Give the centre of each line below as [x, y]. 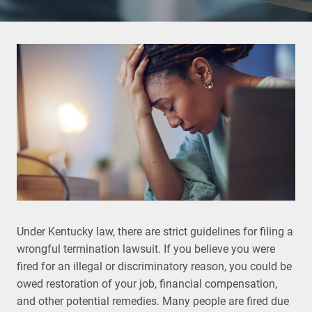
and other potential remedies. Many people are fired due [153, 301]
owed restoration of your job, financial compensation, [147, 284]
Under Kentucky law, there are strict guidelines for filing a [155, 232]
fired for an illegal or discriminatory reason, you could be [154, 266]
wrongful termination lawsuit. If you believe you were [146, 249]
